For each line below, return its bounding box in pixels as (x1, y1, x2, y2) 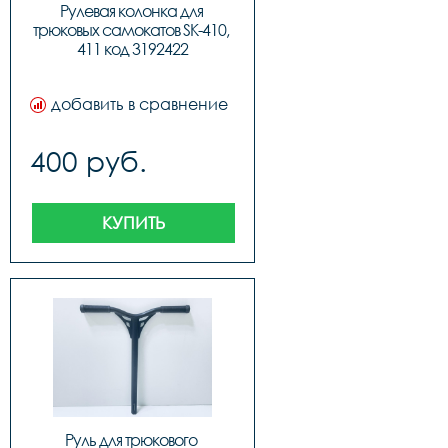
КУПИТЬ (101, 212, 165, 233)
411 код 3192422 (77, 39, 188, 59)
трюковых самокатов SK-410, (33, 20, 229, 40)
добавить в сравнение (51, 94, 228, 114)
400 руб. (30, 144, 147, 178)
